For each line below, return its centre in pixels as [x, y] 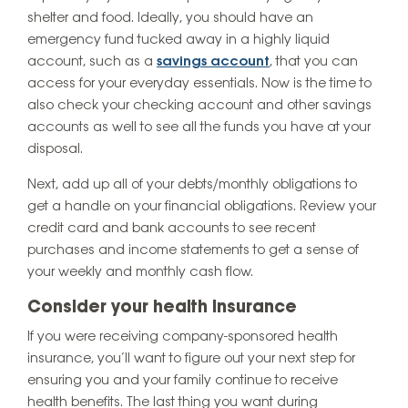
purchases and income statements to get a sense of [193, 251]
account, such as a [92, 62]
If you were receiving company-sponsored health [183, 337]
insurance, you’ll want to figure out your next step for [191, 359]
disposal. [55, 150]
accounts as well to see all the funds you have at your [199, 128]
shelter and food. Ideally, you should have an [170, 19]
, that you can [314, 62]
